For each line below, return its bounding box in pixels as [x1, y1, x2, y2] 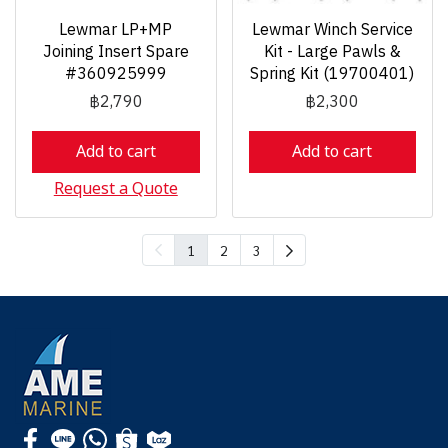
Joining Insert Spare [42, 39, 189, 66]
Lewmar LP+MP [59, 17, 173, 44]
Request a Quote [53, 177, 178, 201]
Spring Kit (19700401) [250, 61, 415, 88]
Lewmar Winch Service [251, 17, 413, 44]
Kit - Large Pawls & [263, 39, 401, 66]
